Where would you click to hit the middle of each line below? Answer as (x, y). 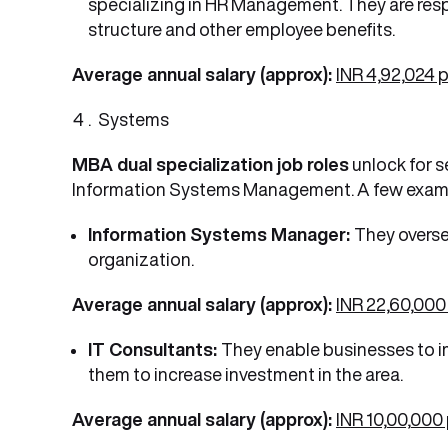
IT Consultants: (154, 349)
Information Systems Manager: (221, 234)
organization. (141, 259)
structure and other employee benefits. (241, 29)
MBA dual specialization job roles (210, 164)
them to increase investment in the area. (245, 374)
